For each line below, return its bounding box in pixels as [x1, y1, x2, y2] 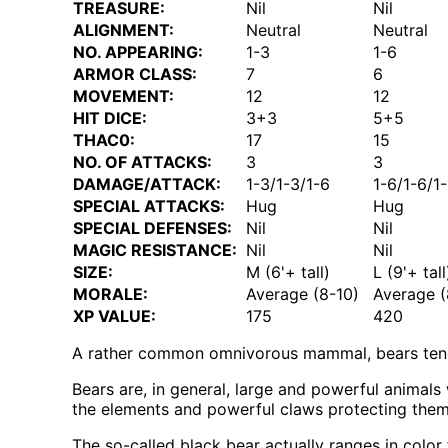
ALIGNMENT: [73, 20, 174, 41]
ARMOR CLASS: [73, 64, 197, 85]
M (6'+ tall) [246, 262, 330, 283]
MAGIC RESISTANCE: [73, 240, 237, 261]
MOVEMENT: [73, 86, 174, 107]
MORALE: [73, 284, 148, 305]
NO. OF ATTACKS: [73, 152, 212, 173]
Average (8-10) [246, 284, 359, 305]
